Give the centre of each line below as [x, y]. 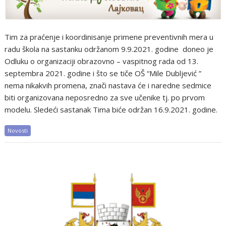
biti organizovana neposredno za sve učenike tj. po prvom [105, 97]
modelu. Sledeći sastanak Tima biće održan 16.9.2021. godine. [111, 109]
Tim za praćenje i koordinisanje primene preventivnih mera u [109, 37]
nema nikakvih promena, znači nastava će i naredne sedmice [108, 85]
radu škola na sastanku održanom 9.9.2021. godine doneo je [109, 49]
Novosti [18, 130]
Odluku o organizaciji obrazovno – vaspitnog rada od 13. [102, 61]
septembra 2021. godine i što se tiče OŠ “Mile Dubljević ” [103, 73]
